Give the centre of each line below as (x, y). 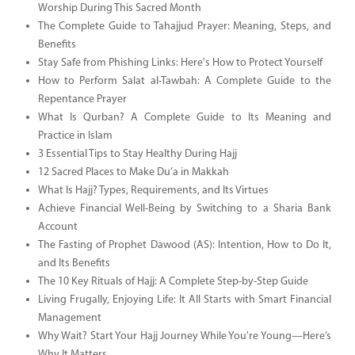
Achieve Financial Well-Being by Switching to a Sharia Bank (184, 208)
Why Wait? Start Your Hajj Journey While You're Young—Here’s (184, 336)
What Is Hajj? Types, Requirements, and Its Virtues (153, 190)
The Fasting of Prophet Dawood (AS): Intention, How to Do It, (184, 245)
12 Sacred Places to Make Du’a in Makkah (133, 172)
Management (69, 318)
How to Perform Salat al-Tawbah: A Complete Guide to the (184, 81)
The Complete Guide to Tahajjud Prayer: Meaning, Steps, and (184, 26)
